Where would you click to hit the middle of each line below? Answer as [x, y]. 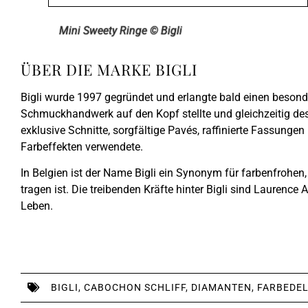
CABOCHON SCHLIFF [135, 287]
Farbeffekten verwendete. [82, 146]
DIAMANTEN [221, 287]
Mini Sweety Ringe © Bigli [121, 30]
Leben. [38, 206]
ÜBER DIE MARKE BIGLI [109, 69]
